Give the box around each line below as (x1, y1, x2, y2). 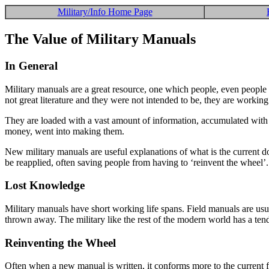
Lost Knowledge (5, 179, 85, 192)
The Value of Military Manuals (5, 31, 196, 47)
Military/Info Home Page (57, 7, 153, 17)
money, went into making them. (5, 125, 124, 136)
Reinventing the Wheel (5, 236, 116, 249)
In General (5, 59, 58, 72)
